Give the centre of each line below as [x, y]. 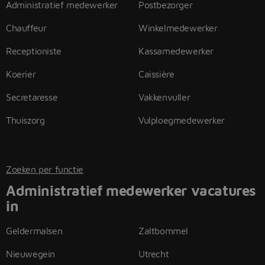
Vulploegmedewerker [182, 120]
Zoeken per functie [45, 169]
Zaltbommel [163, 231]
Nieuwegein [30, 254]
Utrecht [154, 254]
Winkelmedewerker [178, 28]
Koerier [21, 74]
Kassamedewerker [176, 51]
